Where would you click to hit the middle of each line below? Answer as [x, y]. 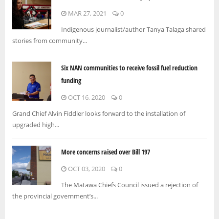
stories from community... [50, 41]
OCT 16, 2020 [86, 98]
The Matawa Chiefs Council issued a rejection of [130, 185]
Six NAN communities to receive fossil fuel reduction [129, 68]
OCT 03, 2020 [86, 169]
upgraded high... [36, 125]
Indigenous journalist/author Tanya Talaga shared [133, 30]
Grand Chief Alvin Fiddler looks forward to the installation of [99, 114]
